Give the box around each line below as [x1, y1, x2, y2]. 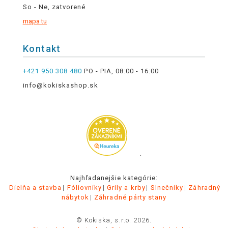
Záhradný [188, 184, 220, 191]
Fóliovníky [67, 184, 102, 191]
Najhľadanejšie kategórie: [70, 174, 158, 182]
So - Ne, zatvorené [22, 3, 86, 11]
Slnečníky [150, 184, 184, 191]
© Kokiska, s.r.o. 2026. [76, 216, 152, 224]
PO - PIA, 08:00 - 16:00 [82, 67, 159, 75]
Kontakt [22, 43, 61, 54]
